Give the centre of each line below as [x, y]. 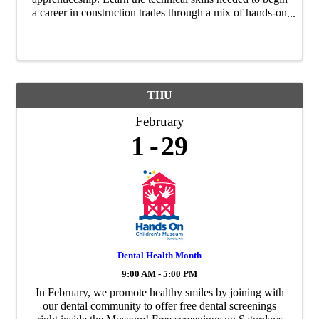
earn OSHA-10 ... [159, 40]
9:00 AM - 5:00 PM [159, 274]
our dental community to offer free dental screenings [159, 305]
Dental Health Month [159, 255]
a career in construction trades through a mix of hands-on [159, 13]
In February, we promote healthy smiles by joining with [159, 292]
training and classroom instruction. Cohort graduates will [159, 26]
